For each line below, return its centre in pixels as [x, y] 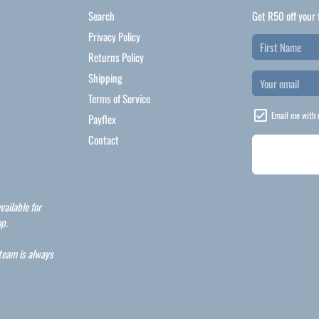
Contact [104, 140]
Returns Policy [116, 57]
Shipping [105, 78]
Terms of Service [119, 98]
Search [101, 16]
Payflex [102, 119]
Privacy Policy [114, 36]
